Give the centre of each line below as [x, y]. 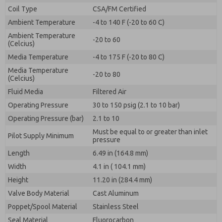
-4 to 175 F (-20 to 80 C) [129, 57]
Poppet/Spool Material [43, 207]
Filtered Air [110, 92]
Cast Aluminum [116, 193]
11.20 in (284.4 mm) [122, 180]
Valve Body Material [39, 193]
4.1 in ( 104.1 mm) [119, 166]
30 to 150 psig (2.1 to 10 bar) [136, 105]
